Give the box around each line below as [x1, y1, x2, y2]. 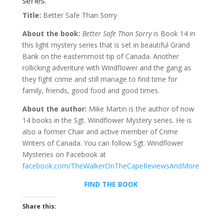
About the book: [22, 29, 82, 38]
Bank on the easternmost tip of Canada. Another [22, 52, 179, 61]
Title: [22, 10, 43, 20]
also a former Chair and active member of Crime [22, 127, 178, 136]
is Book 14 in [151, 29, 195, 38]
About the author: [22, 104, 87, 113]
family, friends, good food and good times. [22, 86, 160, 95]
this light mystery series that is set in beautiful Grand [22, 40, 190, 50]
